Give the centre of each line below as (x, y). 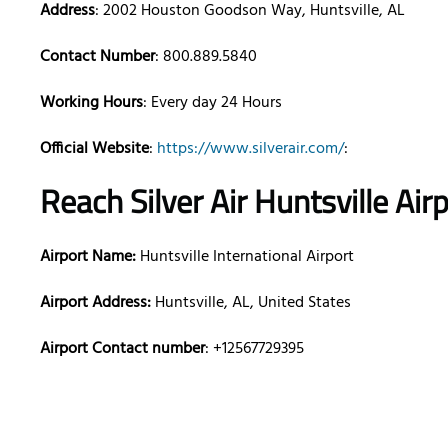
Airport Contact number (122, 349)
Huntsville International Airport (247, 257)
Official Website (94, 149)
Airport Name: (90, 257)
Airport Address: (95, 303)
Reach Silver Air (143, 201)
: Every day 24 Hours (212, 103)
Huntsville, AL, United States (251, 303)
